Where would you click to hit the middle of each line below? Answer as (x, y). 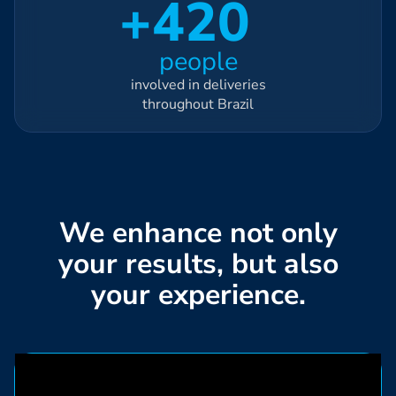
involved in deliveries (198, 84)
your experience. (198, 294)
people (198, 61)
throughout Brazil (198, 104)
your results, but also (198, 263)
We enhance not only (198, 232)
